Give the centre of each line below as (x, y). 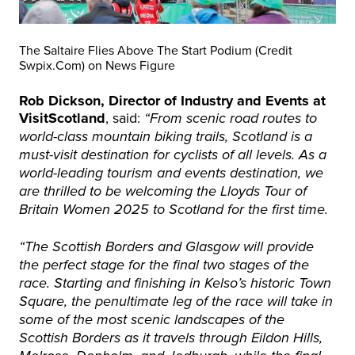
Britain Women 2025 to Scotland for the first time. (174, 210)
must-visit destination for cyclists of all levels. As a (173, 155)
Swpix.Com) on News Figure (97, 65)
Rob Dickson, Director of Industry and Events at (172, 101)
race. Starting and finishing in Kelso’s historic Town (175, 284)
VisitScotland (62, 118)
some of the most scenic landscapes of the (152, 320)
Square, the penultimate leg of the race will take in (176, 302)
